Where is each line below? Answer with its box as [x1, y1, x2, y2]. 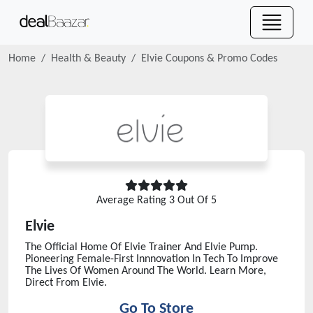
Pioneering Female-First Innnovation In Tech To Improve [25, 254, 278, 265]
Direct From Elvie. [25, 277, 107, 289]
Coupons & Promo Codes [163, 53, 277, 64]
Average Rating [96, 195, 169, 206]
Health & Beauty [51, 53, 126, 64]
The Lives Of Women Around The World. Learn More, [25, 265, 266, 277]
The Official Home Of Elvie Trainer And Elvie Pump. [25, 242, 258, 253]
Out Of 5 [175, 195, 217, 206]
